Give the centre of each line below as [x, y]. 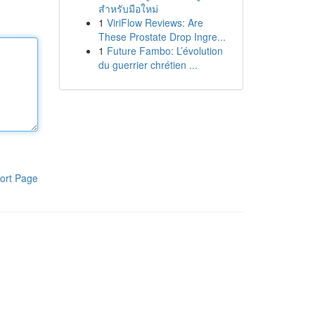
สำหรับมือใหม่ [128, 8]
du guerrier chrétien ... [148, 65]
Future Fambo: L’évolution [165, 51]
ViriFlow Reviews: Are [155, 22]
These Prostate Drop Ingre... [162, 37]
